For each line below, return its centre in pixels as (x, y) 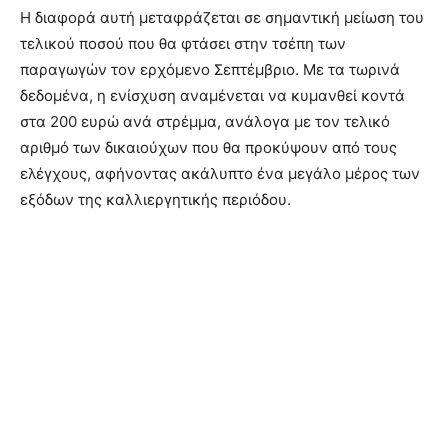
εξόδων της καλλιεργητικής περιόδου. (155, 200)
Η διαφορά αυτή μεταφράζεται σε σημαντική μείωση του (222, 18)
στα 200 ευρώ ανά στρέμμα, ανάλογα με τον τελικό (205, 122)
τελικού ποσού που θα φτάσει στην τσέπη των (183, 44)
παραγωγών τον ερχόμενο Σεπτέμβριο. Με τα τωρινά (210, 70)
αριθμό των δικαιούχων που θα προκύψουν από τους (208, 148)
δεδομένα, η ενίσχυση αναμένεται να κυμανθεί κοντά (212, 96)
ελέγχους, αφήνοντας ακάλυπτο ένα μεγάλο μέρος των (220, 174)
